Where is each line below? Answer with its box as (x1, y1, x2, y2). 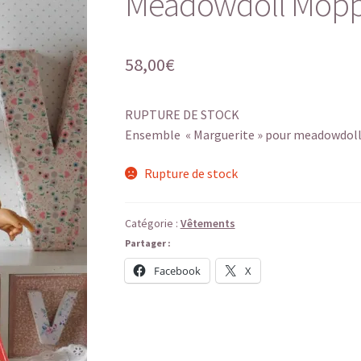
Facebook (153, 263, 201, 278)
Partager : (124, 236, 171, 249)
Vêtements (180, 215, 235, 230)
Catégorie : (124, 215, 180, 230)
